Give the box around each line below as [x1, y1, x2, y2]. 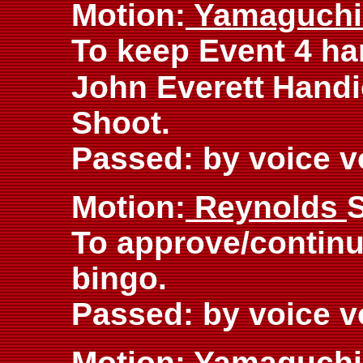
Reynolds [186, 190, 347, 224]
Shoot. [71, 105, 170, 140]
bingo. [71, 261, 167, 296]
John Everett [71, 70, 264, 105]
